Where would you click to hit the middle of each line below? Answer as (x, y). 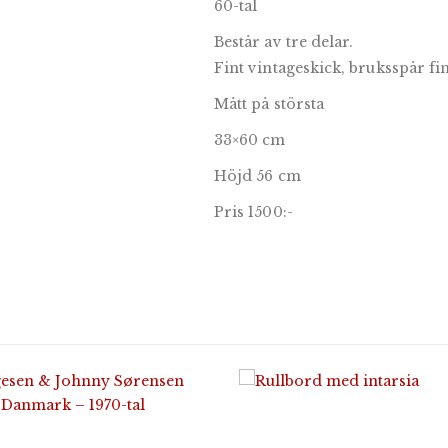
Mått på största (269, 104)
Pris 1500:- (253, 212)
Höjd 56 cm (257, 176)
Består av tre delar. (284, 42)
